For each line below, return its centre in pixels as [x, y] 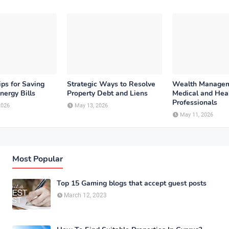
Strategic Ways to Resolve [111, 84]
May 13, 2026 [91, 106]
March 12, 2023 [85, 195]
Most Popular [38, 159]
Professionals [195, 102]
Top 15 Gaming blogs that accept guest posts [132, 183]
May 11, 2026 [197, 115]
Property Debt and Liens [107, 93]
